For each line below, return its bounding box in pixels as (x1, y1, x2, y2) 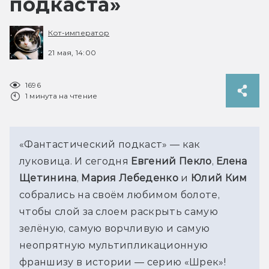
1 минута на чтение (25, 91, 98, 100)
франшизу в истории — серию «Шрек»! (19, 256, 226, 268)
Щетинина (19, 172, 77, 184)
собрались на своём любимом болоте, (19, 189, 220, 201)
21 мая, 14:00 (48, 47, 97, 57)
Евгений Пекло (131, 155, 212, 167)
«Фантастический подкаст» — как (19, 138, 201, 150)
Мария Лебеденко (81, 172, 179, 184)
